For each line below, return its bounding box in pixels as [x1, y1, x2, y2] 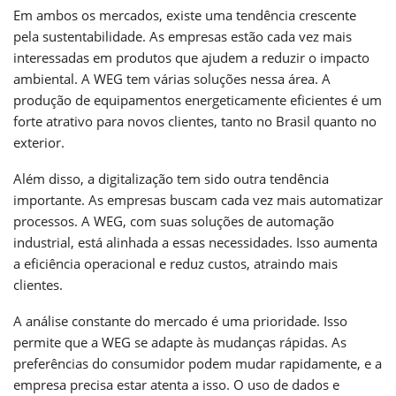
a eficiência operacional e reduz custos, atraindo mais [13, 254, 338, 272]
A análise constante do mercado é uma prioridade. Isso [13, 311, 347, 330]
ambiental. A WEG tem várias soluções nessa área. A [13, 69, 331, 88]
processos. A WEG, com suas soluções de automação [13, 211, 334, 230]
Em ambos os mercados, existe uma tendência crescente [13, 5, 356, 24]
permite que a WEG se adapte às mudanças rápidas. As [13, 332, 346, 351]
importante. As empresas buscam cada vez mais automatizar [13, 190, 383, 209]
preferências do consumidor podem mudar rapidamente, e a [13, 354, 382, 372]
